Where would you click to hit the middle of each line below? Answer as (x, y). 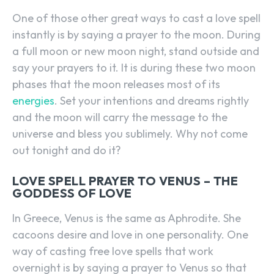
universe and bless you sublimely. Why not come (130, 134)
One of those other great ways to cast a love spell (136, 18)
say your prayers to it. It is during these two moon (134, 68)
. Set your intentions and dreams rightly (152, 101)
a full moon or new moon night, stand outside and (136, 51)
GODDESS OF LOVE (72, 193)
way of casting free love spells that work (113, 251)
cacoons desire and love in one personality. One (130, 235)
